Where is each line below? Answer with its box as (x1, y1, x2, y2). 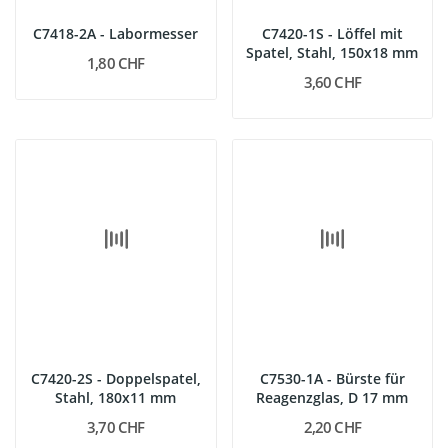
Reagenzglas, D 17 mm (362, 388, 409, 407)
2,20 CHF (303, 417, 361, 437)
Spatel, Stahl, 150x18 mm (246, 42, 419, 62)
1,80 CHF (87, 52, 145, 73)
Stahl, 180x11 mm (55, 388, 177, 407)
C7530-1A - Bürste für (259, 369, 405, 388)
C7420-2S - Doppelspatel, (30, 369, 201, 388)
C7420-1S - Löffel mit (261, 23, 403, 43)
